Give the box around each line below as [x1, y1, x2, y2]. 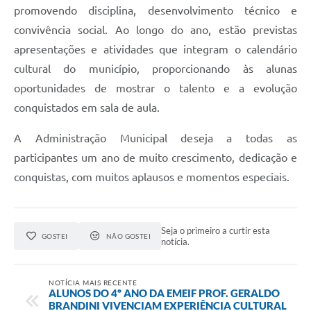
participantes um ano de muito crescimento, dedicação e [14, 151, 297, 164]
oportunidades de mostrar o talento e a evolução [14, 81, 297, 94]
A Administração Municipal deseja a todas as [14, 131, 297, 144]
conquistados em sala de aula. [14, 101, 160, 114]
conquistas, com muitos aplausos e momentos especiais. [14, 170, 289, 183]
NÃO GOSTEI [106, 231, 151, 240]
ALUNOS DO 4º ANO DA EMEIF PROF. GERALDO [49, 286, 280, 299]
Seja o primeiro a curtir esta [161, 224, 271, 236]
